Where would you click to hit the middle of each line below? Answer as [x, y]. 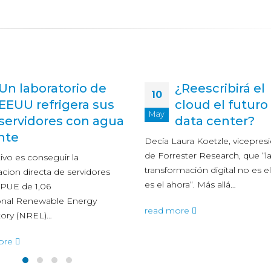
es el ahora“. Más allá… [190, 184]
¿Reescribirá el [220, 88]
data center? [215, 121]
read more [168, 211]
